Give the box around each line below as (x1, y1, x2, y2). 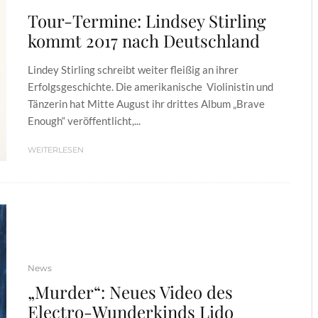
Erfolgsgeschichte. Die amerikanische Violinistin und (28, 80, 273, 94)
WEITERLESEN (28, 145, 84, 155)
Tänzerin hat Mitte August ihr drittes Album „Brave (28, 97, 265, 111)
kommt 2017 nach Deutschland (28, 29, 260, 53)
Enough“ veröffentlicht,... (28, 114, 141, 128)
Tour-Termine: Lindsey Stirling (28, 9, 266, 33)
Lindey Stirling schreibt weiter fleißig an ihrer (28, 63, 238, 77)
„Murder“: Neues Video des (28, 280, 233, 303)
